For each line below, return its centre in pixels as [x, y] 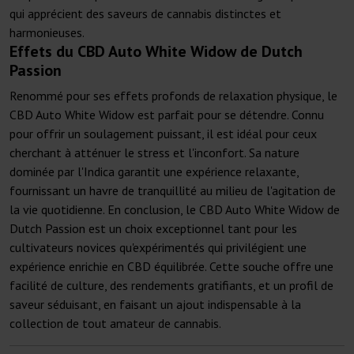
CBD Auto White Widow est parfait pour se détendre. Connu [167, 115]
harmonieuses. [47, 33]
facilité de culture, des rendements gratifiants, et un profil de [171, 286]
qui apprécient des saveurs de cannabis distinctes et [145, 14]
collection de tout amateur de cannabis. [115, 324]
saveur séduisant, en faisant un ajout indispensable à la [155, 305]
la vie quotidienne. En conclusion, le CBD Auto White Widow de [175, 210]
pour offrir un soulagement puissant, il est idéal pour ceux [163, 134]
